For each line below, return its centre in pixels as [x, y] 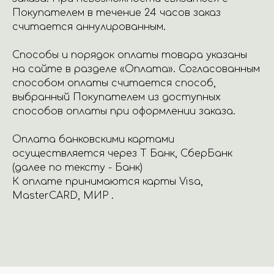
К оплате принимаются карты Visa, [108, 182]
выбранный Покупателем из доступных [117, 97]
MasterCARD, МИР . [63, 196]
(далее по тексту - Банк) [77, 168]
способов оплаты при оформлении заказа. [124, 111]
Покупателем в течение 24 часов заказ [117, 13]
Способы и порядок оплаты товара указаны [130, 55]
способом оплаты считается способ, [114, 83]
